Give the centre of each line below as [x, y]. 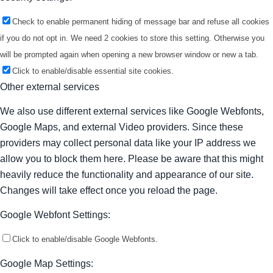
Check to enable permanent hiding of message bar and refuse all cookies [141, 22]
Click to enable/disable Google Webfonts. [85, 239]
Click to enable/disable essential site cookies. [93, 71]
